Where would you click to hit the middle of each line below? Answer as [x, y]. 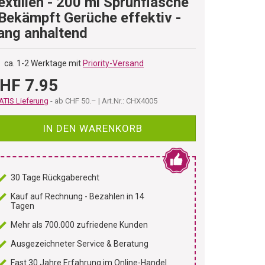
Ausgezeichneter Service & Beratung [80, 244]
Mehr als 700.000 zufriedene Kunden [80, 225]
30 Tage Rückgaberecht [55, 177]
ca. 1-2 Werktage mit [44, 63]
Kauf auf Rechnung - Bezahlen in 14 [78, 196]
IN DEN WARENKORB [92, 128]
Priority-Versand [114, 63]
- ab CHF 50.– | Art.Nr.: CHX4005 [104, 101]
